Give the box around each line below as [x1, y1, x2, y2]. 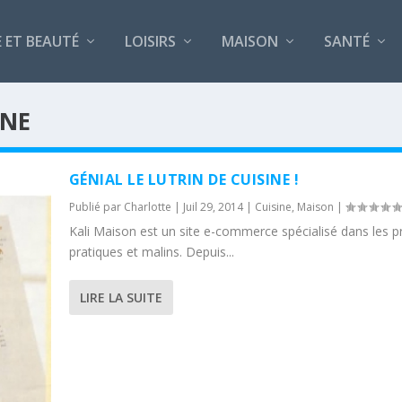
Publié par [68, 198, 124, 214]
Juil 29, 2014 [182, 198, 243, 214]
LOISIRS [125, 31, 176, 51]
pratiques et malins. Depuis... [68, 242, 234, 260]
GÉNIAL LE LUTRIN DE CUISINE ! [68, 169, 300, 189]
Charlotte [123, 198, 171, 214]
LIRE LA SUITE [79, 288, 162, 306]
